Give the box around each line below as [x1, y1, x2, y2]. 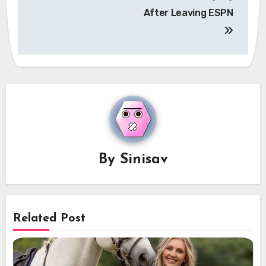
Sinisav [119, 152, 168, 167]
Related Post [13, 212, 86, 224]
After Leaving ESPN [143, 7, 233, 18]
